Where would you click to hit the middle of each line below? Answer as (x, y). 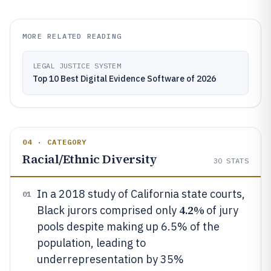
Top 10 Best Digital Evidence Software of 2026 (124, 79)
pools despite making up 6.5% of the (128, 227)
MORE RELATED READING (72, 36)
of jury (221, 210)
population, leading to (91, 243)
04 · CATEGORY (55, 142)
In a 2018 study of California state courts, (141, 194)
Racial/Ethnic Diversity (90, 159)
